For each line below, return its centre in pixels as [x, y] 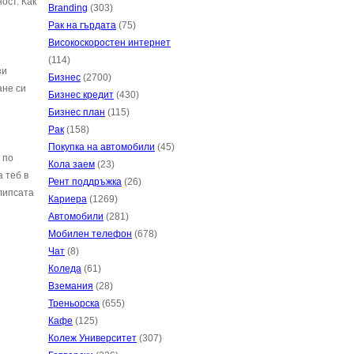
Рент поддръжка [85, 182]
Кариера [68, 199]
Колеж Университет [92, 338]
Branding [68, 8]
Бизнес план [77, 112]
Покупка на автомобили [102, 147]
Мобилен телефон [90, 234]
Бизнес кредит [81, 95]
